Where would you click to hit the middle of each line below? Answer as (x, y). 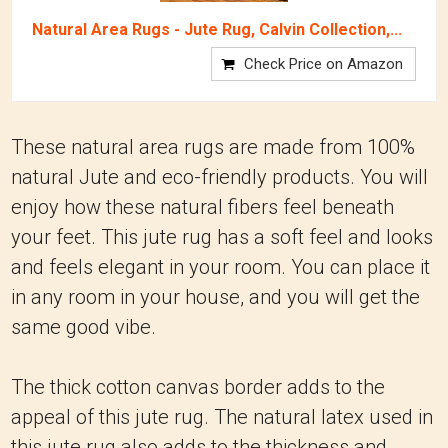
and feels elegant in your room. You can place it (220, 267)
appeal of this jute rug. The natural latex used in (222, 417)
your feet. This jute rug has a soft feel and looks (222, 237)
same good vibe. (83, 327)
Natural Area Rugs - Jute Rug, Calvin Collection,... (217, 29)
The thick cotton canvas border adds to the (198, 387)
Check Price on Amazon (323, 64)
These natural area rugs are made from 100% (213, 147)
